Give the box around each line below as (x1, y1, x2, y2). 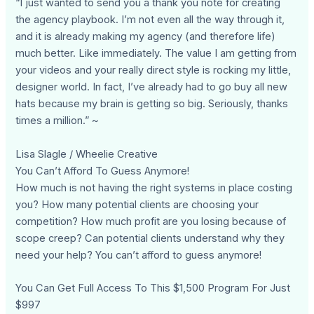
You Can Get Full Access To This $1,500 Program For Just (15, 282, 291, 295)
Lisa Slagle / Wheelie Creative (15, 147, 158, 161)
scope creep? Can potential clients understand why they (15, 231, 285, 245)
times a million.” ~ (15, 114, 100, 128)
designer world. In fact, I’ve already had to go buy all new (15, 81, 288, 94)
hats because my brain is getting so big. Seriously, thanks (15, 97, 289, 111)
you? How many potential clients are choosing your (15, 198, 259, 211)
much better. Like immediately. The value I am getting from (15, 47, 297, 60)
